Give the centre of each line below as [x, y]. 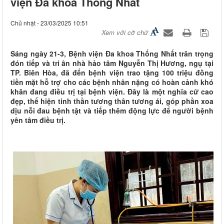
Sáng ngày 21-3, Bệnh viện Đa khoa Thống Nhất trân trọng [112, 54]
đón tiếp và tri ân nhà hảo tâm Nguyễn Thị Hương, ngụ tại [112, 63]
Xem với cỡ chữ [125, 32]
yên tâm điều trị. [38, 120]
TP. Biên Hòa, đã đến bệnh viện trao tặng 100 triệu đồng [112, 73]
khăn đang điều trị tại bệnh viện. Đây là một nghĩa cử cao [112, 92]
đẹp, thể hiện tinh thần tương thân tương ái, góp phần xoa [112, 101]
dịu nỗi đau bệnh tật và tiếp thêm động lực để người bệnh [112, 111]
